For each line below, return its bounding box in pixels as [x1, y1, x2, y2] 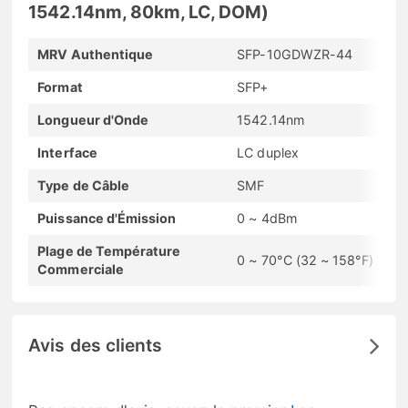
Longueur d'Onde [37, 112, 149, 128]
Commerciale [37, 261, 124, 278]
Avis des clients [28, 333, 163, 356]
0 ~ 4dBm [237, 210, 297, 227]
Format [37, 79, 83, 96]
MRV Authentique [37, 46, 154, 63]
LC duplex [237, 145, 299, 161]
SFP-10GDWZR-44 [237, 46, 353, 63]
